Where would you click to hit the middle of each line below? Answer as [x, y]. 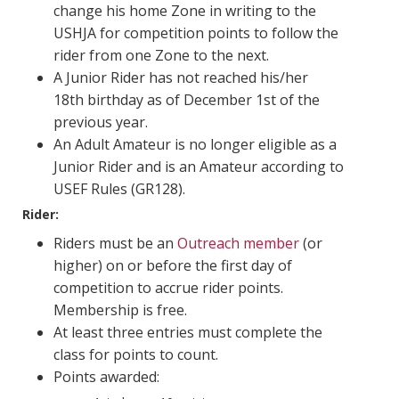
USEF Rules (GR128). [121, 189]
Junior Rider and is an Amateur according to [199, 167]
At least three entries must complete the [188, 333]
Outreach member [238, 244]
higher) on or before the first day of [173, 266]
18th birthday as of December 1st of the [187, 100]
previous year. [101, 122]
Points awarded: [106, 377]
